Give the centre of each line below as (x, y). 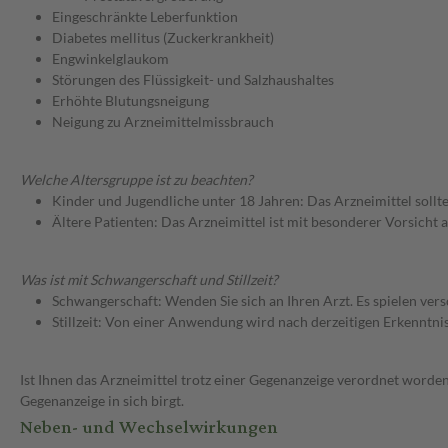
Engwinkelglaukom (110, 59)
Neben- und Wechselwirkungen (149, 428)
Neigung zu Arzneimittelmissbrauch (163, 122)
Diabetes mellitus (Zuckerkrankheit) (163, 38)
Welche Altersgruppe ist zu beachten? (136, 180)
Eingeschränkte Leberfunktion (145, 17)
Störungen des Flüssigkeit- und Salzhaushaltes (193, 80)
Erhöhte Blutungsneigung (130, 101)
